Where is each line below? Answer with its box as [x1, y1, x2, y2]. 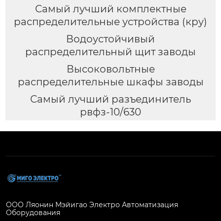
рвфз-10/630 [80, 106, 141, 118]
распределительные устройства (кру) [14, 15, 207, 28]
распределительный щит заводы [25, 45, 196, 58]
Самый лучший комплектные [35, 2, 186, 15]
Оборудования [6, 208, 60, 218]
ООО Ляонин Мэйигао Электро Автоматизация [6, 200, 178, 210]
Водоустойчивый [66, 33, 155, 45]
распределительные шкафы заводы [17, 75, 204, 88]
